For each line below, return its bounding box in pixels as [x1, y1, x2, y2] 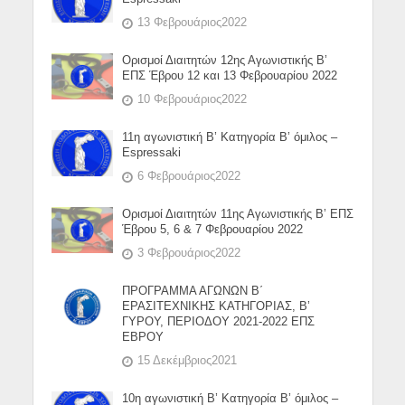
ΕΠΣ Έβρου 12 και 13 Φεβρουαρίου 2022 [122, 69, 338, 82]
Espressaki [122, 146, 182, 159]
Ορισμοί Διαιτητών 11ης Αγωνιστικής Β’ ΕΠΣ [122, 207, 354, 221]
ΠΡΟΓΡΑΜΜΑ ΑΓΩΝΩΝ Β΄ [122, 284, 264, 297]
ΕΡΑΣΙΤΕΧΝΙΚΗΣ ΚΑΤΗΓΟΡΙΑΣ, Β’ [122, 299, 311, 313]
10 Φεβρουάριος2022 [137, 91, 248, 106]
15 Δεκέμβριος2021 [137, 353, 238, 367]
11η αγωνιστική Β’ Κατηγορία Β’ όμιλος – [122, 130, 338, 144]
